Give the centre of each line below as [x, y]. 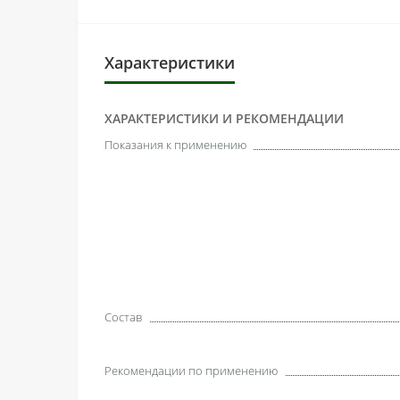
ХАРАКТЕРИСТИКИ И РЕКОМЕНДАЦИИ [224, 118]
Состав [123, 317]
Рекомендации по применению [191, 370]
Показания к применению [175, 144]
